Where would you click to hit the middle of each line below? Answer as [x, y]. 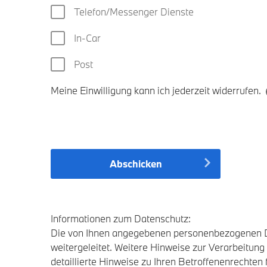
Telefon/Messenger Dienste [134, 12]
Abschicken [136, 164]
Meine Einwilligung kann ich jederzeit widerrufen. [156, 90]
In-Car [87, 38]
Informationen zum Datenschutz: [121, 218]
